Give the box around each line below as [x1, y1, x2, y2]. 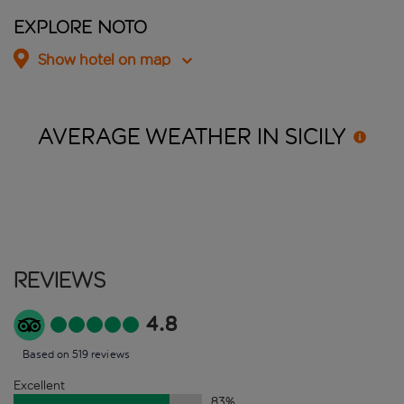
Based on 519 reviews [23, 347, 130, 361]
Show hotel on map [38, 50, 170, 70]
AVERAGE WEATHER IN [38, 123, 285, 151]
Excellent [14, 377, 65, 393]
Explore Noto [14, 17, 147, 38]
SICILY [285, 123, 346, 151]
